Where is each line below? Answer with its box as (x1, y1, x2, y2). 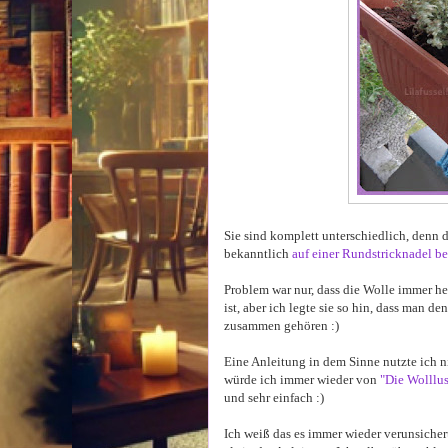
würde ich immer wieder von (224, 372, 380, 387)
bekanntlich (224, 246, 292, 261)
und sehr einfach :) (224, 390, 324, 405)
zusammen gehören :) (224, 318, 339, 333)
